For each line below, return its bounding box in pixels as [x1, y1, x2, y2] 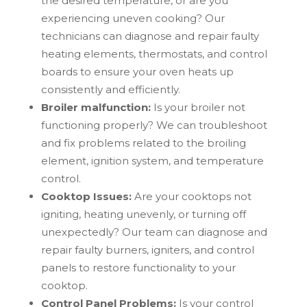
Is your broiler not [150, 101, 245, 114]
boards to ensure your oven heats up [40, 65, 234, 79]
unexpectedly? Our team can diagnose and [40, 225, 267, 239]
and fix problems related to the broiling [40, 136, 246, 150]
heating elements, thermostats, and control [40, 47, 267, 61]
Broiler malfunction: [40, 101, 151, 114]
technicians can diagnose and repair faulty [40, 29, 259, 43]
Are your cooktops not [131, 190, 251, 204]
